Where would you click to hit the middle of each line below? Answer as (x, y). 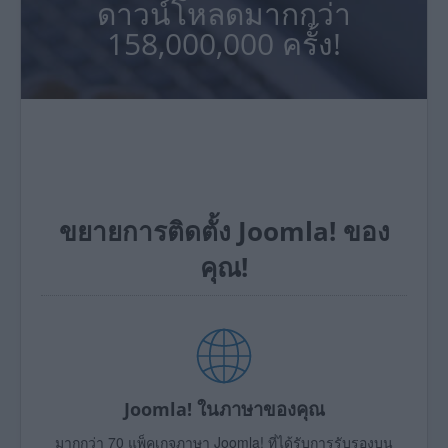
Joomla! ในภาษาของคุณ (224, 408)
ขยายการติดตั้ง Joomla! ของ (224, 230)
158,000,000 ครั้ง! (224, 43)
